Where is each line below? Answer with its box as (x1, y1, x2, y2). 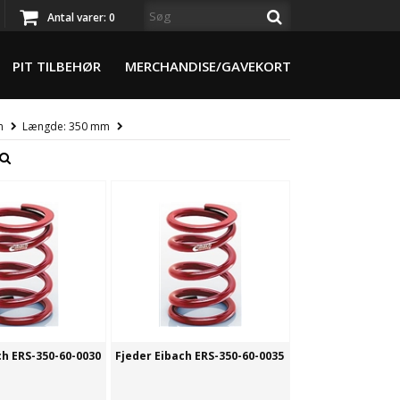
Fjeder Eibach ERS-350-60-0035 (114, 348, 284, 364)
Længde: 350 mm (21, 119, 110, 135)
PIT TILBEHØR (12, 57, 101, 75)
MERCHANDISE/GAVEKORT (125, 57, 291, 75)
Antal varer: (46, 9, 109, 25)
